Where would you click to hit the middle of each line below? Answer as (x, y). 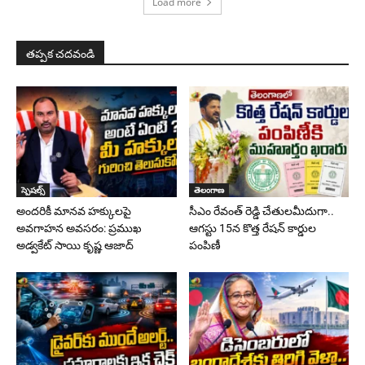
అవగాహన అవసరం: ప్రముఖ (79, 228)
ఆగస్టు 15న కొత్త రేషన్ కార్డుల (252, 228)
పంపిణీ (204, 245)
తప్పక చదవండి (60, 54)
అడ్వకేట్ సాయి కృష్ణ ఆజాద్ (75, 245)
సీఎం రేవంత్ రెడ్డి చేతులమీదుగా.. (261, 211)
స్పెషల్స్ (33, 189)
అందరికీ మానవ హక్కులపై (74, 211)
